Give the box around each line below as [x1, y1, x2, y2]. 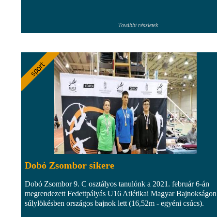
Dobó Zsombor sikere [25, 159, 114, 170]
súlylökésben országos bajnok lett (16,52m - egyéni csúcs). [25, 199, 204, 207]
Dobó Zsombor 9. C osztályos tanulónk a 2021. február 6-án [25, 179, 209, 188]
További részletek [118, 21, 158, 29]
